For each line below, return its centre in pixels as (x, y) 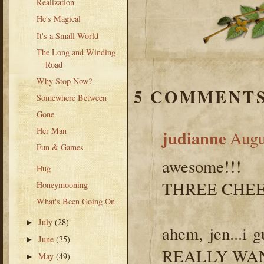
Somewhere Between (71, 97)
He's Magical (58, 19)
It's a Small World (67, 35)
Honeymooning (62, 184)
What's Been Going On (75, 201)
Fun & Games (60, 147)
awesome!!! (202, 166)
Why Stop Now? (64, 81)
